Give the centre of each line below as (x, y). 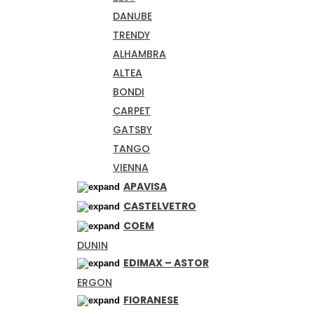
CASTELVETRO (160, 206)
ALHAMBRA (139, 54)
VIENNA (131, 167)
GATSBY (132, 129)
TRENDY (131, 35)
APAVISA (145, 186)
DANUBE (132, 16)
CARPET (132, 110)
